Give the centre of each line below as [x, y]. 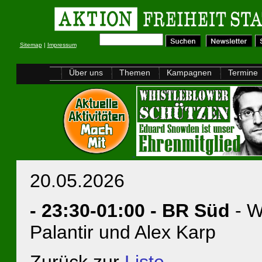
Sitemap [31, 45]
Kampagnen [189, 73]
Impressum [62, 45]
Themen [135, 73]
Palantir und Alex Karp [123, 232]
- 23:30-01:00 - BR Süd [132, 211]
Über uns [86, 73]
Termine [243, 73]
